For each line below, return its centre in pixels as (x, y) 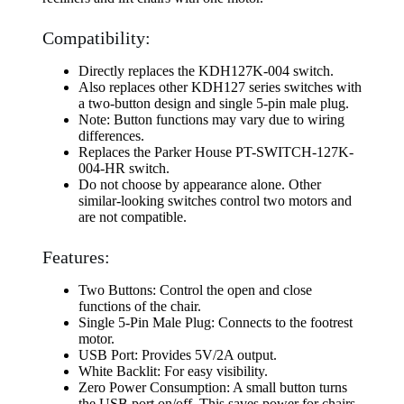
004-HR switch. (124, 168)
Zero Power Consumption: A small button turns (212, 387)
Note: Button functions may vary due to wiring (211, 119)
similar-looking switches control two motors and (215, 201)
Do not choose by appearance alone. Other (199, 184)
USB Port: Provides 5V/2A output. (177, 355)
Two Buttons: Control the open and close (195, 290)
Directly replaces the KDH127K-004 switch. (206, 71)
